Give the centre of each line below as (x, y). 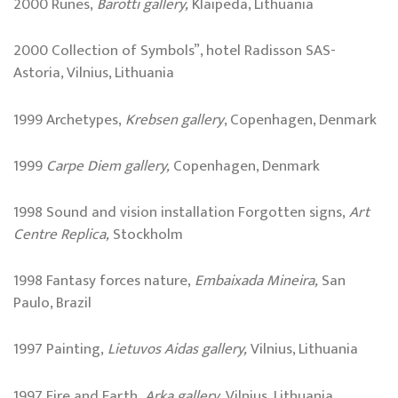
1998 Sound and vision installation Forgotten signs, (181, 212)
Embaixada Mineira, (256, 281)
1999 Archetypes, (69, 119)
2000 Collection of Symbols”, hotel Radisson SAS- (175, 51)
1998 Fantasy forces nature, (104, 281)
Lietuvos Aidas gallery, (175, 350)
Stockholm (146, 234)
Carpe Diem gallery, (110, 166)
